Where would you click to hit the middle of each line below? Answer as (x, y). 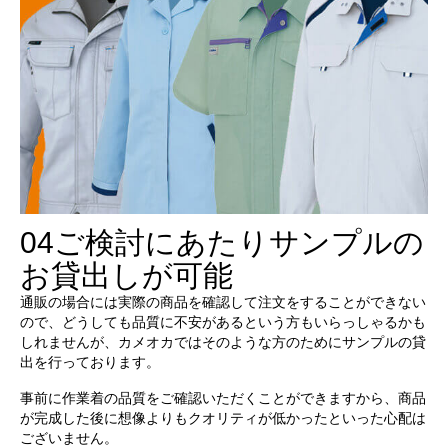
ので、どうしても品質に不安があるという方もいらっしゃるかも (222, 322)
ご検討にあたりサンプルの (238, 243)
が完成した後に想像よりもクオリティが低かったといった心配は (222, 418)
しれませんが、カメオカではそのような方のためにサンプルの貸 (222, 342)
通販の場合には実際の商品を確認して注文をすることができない (222, 302)
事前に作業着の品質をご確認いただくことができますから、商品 (222, 398)
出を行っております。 (89, 362)
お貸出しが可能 (126, 276)
